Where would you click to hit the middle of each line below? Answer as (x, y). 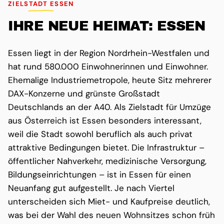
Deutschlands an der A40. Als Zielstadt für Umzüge (109, 107)
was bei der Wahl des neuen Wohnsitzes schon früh (111, 215)
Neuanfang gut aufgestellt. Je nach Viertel (91, 188)
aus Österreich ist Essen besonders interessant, (105, 121)
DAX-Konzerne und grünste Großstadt (84, 94)
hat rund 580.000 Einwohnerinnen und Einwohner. (108, 67)
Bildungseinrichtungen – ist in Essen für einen (99, 175)
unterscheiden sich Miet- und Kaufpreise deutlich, (109, 202)
